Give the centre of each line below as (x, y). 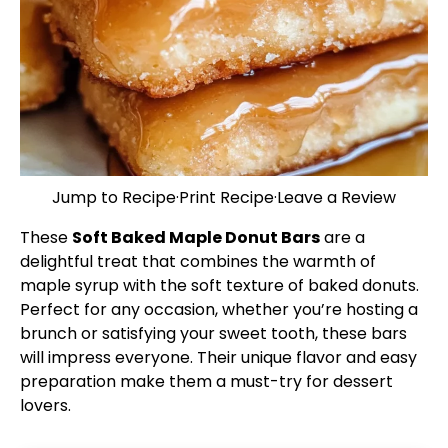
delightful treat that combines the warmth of (198, 261)
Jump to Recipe (114, 197)
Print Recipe (226, 197)
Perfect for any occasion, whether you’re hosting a (219, 309)
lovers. (45, 405)
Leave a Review (336, 197)
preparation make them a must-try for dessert (206, 381)
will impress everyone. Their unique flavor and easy (218, 357)
